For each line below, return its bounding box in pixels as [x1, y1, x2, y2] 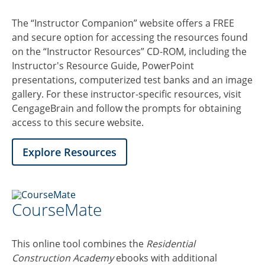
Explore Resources [22, 144, 117, 159]
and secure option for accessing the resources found [12, 30, 248, 44]
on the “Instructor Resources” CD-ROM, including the [12, 44, 247, 58]
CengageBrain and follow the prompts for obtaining [12, 101, 241, 115]
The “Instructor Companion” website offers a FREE [12, 16, 234, 30]
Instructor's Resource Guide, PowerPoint [12, 59, 194, 72]
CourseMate [12, 198, 102, 221]
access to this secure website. [12, 115, 144, 129]
